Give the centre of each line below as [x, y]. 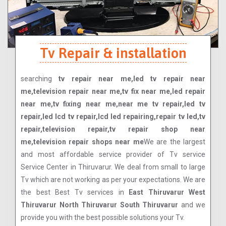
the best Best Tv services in [75, 192]
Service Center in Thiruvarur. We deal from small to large [113, 167]
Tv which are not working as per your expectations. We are [113, 179]
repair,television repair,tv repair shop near [113, 129]
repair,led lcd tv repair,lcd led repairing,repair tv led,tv [113, 116]
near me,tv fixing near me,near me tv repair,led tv [113, 104]
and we [192, 205]
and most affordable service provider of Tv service [113, 154]
